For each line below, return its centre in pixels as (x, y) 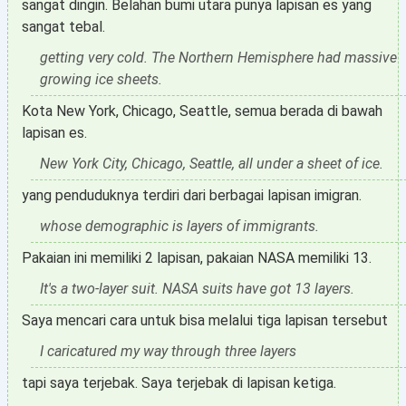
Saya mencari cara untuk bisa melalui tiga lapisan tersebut (205, 320)
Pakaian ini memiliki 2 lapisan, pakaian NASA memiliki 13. (197, 258)
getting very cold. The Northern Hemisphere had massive (218, 58)
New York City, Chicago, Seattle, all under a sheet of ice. (212, 164)
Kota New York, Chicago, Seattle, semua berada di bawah (202, 111)
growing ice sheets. (101, 79)
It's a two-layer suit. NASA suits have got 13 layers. (197, 289)
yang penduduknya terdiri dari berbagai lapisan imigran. (192, 195)
